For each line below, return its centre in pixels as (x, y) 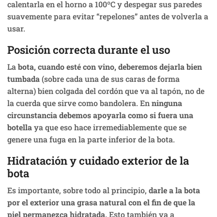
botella (20, 127)
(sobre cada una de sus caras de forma (110, 78)
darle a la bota (174, 190)
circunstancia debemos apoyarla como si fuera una (100, 115)
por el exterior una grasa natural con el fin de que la (101, 202)
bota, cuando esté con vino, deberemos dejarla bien (110, 66)
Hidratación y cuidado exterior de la (98, 160)
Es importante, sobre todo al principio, (78, 190)
